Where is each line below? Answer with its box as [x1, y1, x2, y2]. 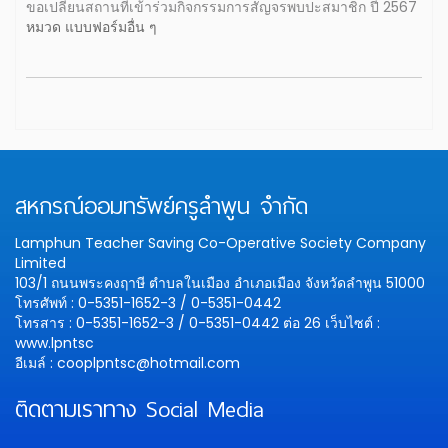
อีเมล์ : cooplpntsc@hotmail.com [15, 353, 240, 373]
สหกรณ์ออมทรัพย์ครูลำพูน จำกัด [15, 187, 308, 226]
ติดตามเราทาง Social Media [15, 390, 264, 429]
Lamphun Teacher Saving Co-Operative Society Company [15, 233, 426, 253]
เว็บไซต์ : [325, 313, 380, 333]
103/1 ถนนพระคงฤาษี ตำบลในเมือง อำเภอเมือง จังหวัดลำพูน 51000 [15, 273, 425, 293]
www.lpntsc [15, 333, 94, 353]
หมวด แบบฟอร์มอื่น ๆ [26, 17, 157, 37]
